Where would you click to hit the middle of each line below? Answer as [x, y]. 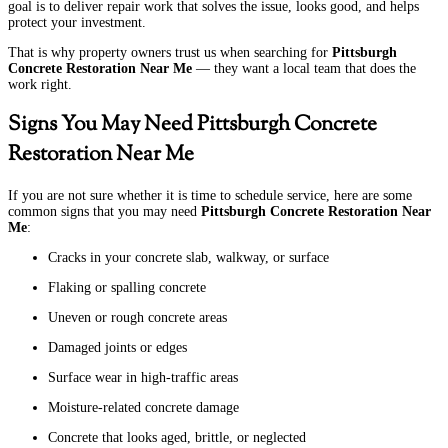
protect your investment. [77, 23]
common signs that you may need [104, 211]
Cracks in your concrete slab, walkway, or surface [188, 257]
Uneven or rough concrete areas [137, 317]
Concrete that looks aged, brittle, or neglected [177, 437]
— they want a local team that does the [304, 69]
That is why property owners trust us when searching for [170, 53]
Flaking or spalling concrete [127, 287]
